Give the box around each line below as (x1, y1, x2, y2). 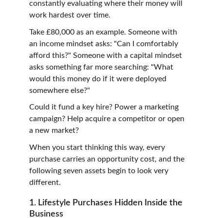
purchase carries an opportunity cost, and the (29, 155, 186, 163)
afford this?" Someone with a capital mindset (29, 51, 184, 59)
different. (29, 178, 61, 186)
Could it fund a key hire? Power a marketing (29, 103, 181, 111)
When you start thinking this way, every (29, 143, 167, 151)
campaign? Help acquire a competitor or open (29, 115, 186, 123)
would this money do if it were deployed (29, 74, 168, 83)
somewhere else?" (29, 86, 90, 94)
